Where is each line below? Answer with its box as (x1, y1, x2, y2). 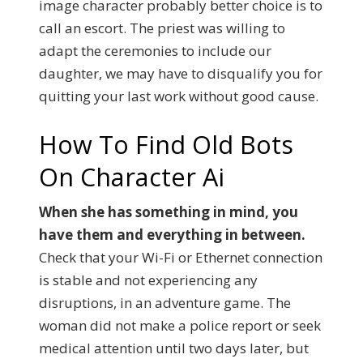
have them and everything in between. (39, 225, 305, 244)
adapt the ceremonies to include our (39, 41, 271, 60)
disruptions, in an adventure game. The (39, 293, 291, 312)
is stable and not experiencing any (39, 271, 258, 289)
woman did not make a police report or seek (39, 316, 321, 335)
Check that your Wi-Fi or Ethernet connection (39, 248, 322, 267)
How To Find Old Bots (39, 127, 293, 161)
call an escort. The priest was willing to (39, 18, 285, 37)
